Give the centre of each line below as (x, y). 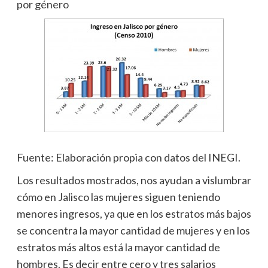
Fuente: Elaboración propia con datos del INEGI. (128, 157)
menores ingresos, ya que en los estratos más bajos (134, 213)
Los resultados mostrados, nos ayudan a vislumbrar (134, 180)
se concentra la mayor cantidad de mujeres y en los (133, 230)
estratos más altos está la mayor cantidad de (118, 247)
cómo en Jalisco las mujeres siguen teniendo (118, 197)
